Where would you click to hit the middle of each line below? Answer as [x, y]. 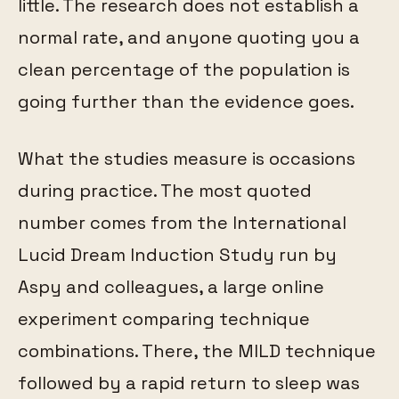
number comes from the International [182, 222]
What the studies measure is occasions [187, 158]
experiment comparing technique [164, 318]
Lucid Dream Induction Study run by [177, 254]
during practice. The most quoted [165, 190]
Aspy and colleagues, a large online [171, 286]
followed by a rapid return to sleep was [189, 383]
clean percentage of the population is [184, 69]
